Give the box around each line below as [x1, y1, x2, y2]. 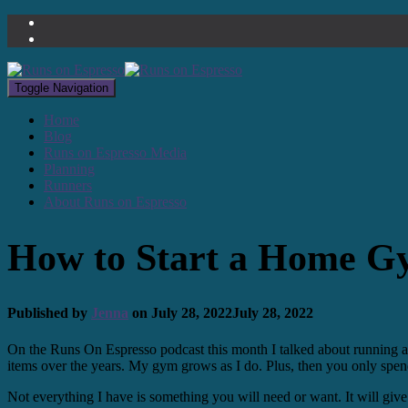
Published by [7, 305, 91, 321]
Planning [44, 161, 95, 177]
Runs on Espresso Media [44, 145, 187, 160]
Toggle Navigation [15, 81, 108, 95]
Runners [44, 178, 92, 193]
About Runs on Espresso [44, 194, 187, 209]
